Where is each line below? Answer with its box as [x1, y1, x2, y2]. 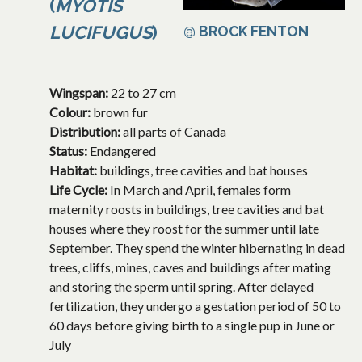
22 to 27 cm [111, 85, 176, 101]
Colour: [49, 104, 93, 120]
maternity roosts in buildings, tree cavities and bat [49, 201, 324, 217]
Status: [49, 143, 90, 159]
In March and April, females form [110, 182, 291, 198]
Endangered [90, 143, 156, 159]
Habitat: [49, 162, 99, 179]
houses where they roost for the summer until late [49, 221, 319, 237]
